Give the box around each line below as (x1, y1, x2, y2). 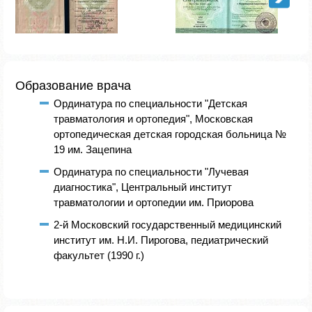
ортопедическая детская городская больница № (54, 127, 286, 140)
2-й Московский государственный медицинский (54, 218, 281, 231)
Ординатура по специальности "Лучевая (54, 165, 249, 178)
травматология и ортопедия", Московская (54, 112, 253, 125)
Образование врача (15, 78, 131, 93)
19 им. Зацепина (54, 143, 132, 155)
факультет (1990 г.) (54, 249, 144, 261)
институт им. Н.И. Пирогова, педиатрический (54, 233, 268, 246)
